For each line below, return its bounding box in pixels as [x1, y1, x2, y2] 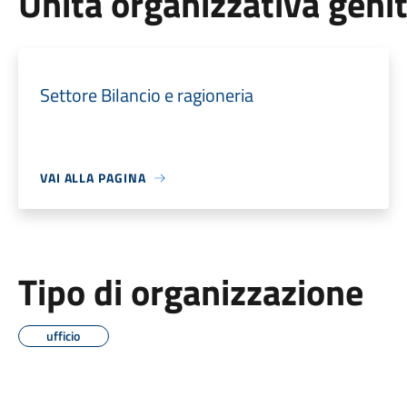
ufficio [46, 326, 81, 345]
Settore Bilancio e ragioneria [39, 81, 253, 109]
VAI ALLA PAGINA [39, 168, 146, 187]
